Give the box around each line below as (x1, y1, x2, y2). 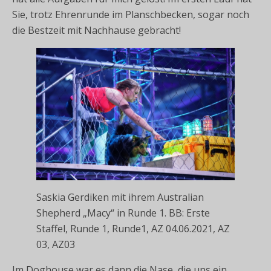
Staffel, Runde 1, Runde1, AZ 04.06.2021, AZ (36, 221, 230, 235)
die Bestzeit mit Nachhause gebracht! (12, 23, 181, 37)
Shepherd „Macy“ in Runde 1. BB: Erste (36, 206, 210, 220)
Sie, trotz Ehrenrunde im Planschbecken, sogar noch (12, 7, 249, 21)
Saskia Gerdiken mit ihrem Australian (36, 190, 204, 204)
